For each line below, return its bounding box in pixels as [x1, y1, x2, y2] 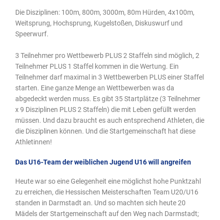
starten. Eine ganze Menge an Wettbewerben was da [15, 84, 175, 92]
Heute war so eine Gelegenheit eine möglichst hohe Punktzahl [15, 177, 201, 186]
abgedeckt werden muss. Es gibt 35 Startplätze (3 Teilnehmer [15, 95, 201, 103]
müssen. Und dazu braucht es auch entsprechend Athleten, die [15, 116, 205, 125]
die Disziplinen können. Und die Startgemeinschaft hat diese [15, 127, 196, 136]
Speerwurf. [15, 30, 49, 38]
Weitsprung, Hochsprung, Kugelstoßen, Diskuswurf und [15, 19, 183, 27]
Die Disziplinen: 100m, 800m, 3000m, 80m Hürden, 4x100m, [15, 8, 195, 17]
